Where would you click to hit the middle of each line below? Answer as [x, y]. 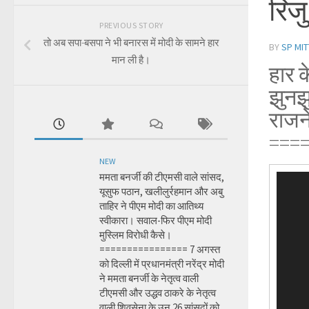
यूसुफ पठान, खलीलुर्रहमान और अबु [161, 191]
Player [288, 192]
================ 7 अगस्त [160, 249]
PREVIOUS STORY [131, 25]
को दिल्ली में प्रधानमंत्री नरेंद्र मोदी [162, 264]
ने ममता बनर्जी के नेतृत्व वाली [149, 278]
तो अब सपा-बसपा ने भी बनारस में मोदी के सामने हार [131, 42]
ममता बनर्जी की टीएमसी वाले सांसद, [162, 177]
